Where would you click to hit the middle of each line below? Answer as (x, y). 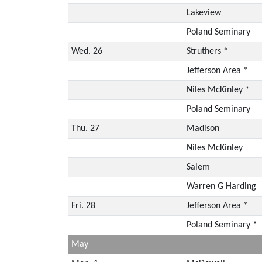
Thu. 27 (85, 128)
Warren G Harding (221, 186)
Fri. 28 (83, 206)
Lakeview (204, 13)
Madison (203, 128)
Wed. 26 (87, 51)
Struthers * (207, 51)
